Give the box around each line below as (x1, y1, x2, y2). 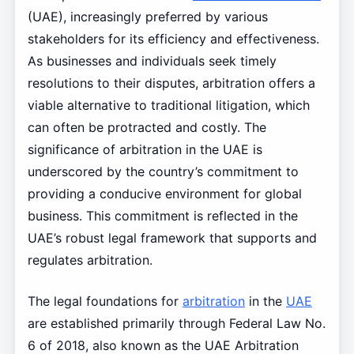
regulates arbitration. (27, 251, 153, 268)
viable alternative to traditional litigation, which (27, 96, 310, 113)
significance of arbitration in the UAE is (27, 141, 262, 157)
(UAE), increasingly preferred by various (27, 8, 268, 24)
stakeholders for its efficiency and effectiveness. (27, 30, 319, 47)
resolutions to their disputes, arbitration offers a (27, 74, 315, 91)
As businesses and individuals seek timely (27, 52, 277, 69)
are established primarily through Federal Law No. (27, 314, 326, 331)
